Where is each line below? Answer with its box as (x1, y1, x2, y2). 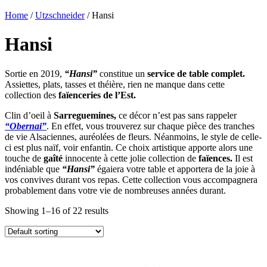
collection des (5, 89, 58, 100)
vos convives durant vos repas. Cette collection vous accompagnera (5, 174, 257, 185)
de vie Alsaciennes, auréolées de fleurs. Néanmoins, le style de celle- (5, 131, 262, 142)
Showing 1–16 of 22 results (5, 205, 108, 216)
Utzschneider (35, 10, 85, 20)
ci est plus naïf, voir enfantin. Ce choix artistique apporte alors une (5, 142, 253, 153)
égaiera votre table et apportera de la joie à (95, 163, 255, 174)
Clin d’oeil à (5, 110, 54, 120)
